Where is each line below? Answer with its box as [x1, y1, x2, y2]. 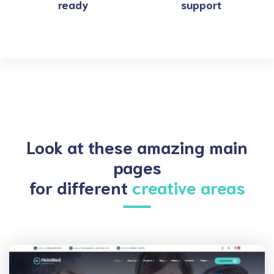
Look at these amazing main [26, 135, 248, 157]
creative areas [131, 176, 245, 198]
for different [29, 176, 132, 198]
